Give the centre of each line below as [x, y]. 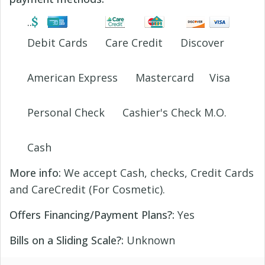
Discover [202, 43]
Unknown [149, 240]
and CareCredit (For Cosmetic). [87, 190]
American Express [72, 78]
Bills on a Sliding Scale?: [67, 240]
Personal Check [66, 113]
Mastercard [165, 78]
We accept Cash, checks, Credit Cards [157, 173]
